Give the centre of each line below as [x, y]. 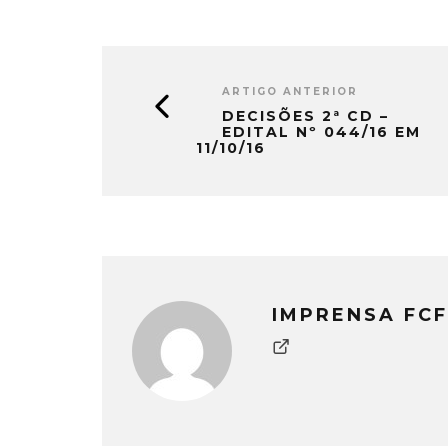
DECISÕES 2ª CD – [305, 116]
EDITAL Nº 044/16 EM [321, 132]
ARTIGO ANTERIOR [290, 91]
